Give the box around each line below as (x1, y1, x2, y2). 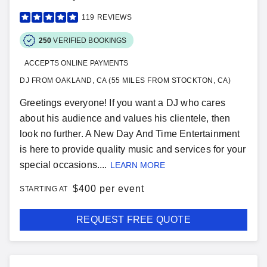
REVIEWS (97, 13, 132, 21)
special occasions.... (20, 160, 107, 170)
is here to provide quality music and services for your (20, 144, 246, 154)
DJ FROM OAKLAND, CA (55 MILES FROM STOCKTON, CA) (20, 76, 231, 85)
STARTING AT (20, 185, 68, 193)
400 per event (78, 184, 144, 194)
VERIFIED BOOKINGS (53, 36, 127, 45)
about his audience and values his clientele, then (20, 113, 231, 123)
